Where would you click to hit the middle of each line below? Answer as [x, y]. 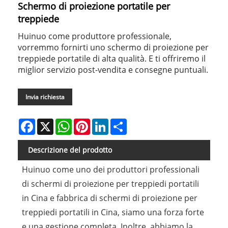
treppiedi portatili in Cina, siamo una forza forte [113, 212]
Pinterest [105, 123]
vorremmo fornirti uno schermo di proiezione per [113, 48]
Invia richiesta [45, 97]
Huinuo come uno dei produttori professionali [110, 170]
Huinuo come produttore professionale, [95, 36]
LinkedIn [123, 123]
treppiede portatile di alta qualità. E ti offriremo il [112, 59]
